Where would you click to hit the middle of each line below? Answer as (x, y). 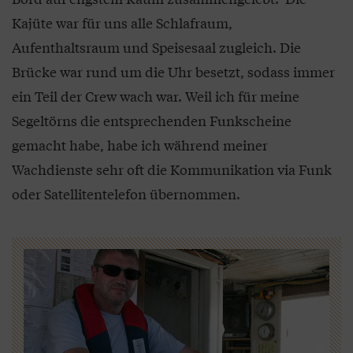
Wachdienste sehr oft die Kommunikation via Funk (172, 169)
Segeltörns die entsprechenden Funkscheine (152, 120)
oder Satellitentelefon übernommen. (126, 193)
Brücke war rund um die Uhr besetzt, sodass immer (173, 71)
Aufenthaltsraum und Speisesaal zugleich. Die (156, 47)
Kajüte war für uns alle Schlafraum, (122, 22)
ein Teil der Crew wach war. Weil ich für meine (156, 96)
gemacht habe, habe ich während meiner (140, 145)
